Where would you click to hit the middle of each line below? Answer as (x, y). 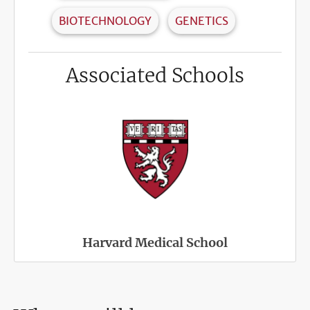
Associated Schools (155, 76)
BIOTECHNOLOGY (105, 21)
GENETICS (202, 21)
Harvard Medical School (155, 243)
